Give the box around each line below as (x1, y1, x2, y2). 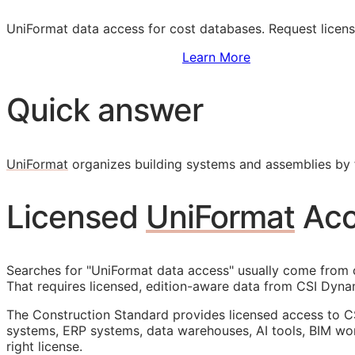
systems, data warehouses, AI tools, (86, 323, 309, 338)
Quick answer (6, 90, 203, 130)
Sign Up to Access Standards (6, 49, 182, 66)
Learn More (182, 49, 250, 66)
